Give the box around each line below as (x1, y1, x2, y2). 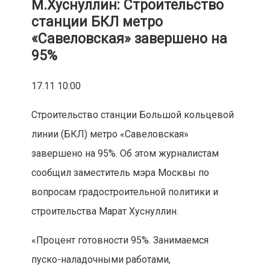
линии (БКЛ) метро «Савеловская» (31, 128, 189, 140)
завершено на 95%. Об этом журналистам (31, 148, 219, 160)
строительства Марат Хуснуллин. (31, 206, 178, 218)
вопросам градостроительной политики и (31, 186, 218, 198)
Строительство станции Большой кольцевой (31, 109, 234, 121)
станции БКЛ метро (31, 14, 163, 31)
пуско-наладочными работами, (31, 254, 171, 266)
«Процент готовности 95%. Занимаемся (31, 234, 209, 246)
